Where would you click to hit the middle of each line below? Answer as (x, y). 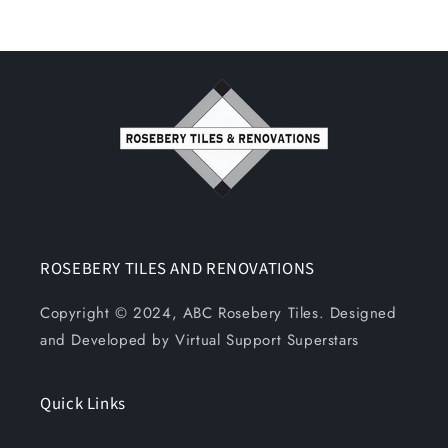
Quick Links (83, 404)
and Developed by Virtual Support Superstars (199, 340)
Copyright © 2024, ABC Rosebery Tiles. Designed (218, 313)
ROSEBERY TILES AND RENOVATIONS (177, 269)
